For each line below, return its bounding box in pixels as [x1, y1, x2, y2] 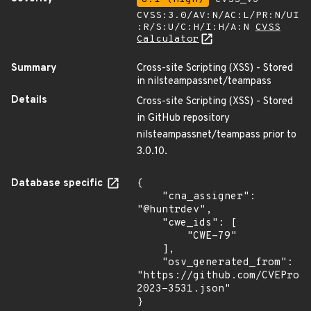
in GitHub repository [137, 112, 230, 125]
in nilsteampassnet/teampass [137, 75, 271, 88]
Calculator [137, 33, 199, 45]
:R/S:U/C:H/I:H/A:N [137, 22, 255, 33]
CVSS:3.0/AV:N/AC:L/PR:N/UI [137, 10, 299, 22]
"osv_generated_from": [137, 256, 162, 269]
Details [11, 94, 47, 107]
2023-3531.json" [137, 283, 230, 296]
